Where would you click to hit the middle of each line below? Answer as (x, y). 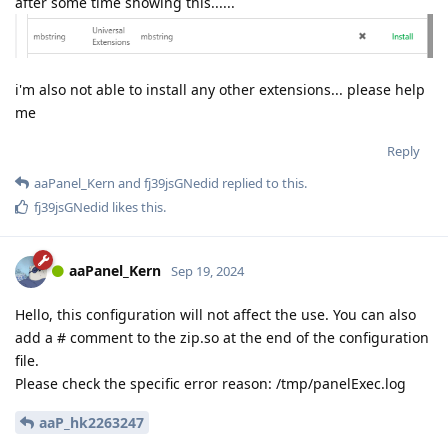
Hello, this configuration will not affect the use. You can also (215, 314)
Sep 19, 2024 (207, 270)
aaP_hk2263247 (91, 422)
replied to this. (263, 182)
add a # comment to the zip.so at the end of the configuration (222, 337)
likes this (136, 206)
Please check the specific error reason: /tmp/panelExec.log (210, 383)
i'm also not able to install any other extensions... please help (220, 89)
